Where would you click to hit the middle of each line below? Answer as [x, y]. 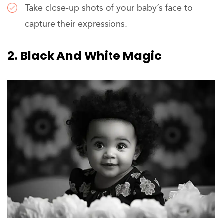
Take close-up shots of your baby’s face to [109, 9]
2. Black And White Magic [84, 56]
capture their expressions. [76, 25]
